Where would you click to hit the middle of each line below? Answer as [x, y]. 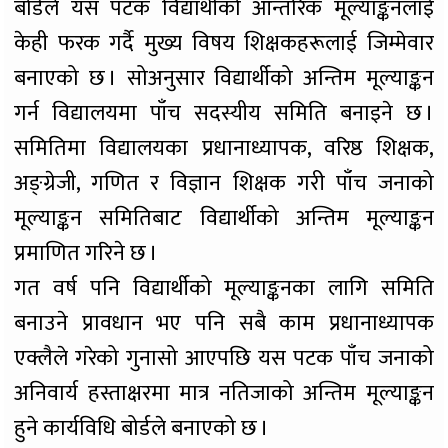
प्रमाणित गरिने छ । [86, 254]
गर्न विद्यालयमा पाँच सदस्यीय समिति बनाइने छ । [224, 114]
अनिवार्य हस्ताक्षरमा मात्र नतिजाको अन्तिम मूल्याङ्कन [224, 394]
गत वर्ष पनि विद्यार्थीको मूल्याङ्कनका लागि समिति [224, 289]
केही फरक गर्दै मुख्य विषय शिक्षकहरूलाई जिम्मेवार [224, 44]
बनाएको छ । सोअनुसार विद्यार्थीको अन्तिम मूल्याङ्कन [224, 79]
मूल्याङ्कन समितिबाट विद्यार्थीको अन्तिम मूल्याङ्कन [224, 219]
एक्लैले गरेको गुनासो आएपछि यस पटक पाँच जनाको [224, 359]
